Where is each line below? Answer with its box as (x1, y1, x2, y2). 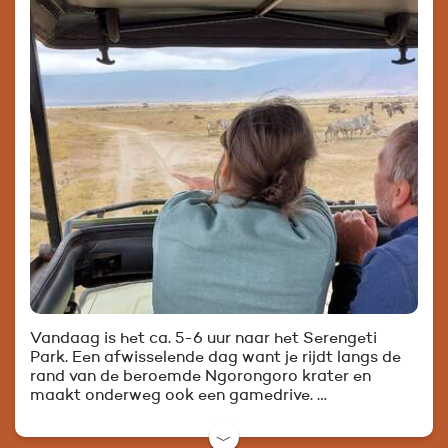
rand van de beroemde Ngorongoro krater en (30, 368, 371, 385)
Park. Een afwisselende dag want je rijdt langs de (30, 349, 401, 366)
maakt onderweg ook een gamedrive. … (30, 387, 327, 404)
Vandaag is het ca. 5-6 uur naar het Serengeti (30, 330, 377, 347)
